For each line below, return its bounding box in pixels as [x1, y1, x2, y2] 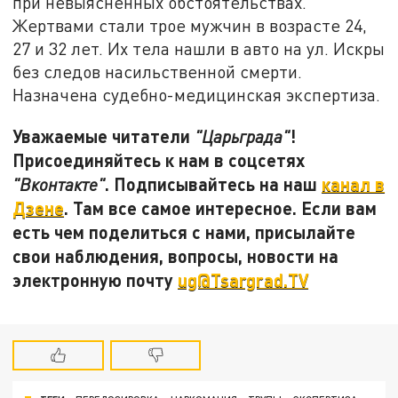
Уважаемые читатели [12, 124, 195, 147]
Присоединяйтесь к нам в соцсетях [12, 148, 306, 171]
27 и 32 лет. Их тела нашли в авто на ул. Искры [12, 37, 386, 59]
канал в [322, 172, 386, 195]
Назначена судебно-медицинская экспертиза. [12, 84, 381, 105]
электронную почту [12, 268, 179, 291]
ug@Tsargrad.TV [178, 268, 309, 291]
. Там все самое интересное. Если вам [64, 196, 378, 219]
